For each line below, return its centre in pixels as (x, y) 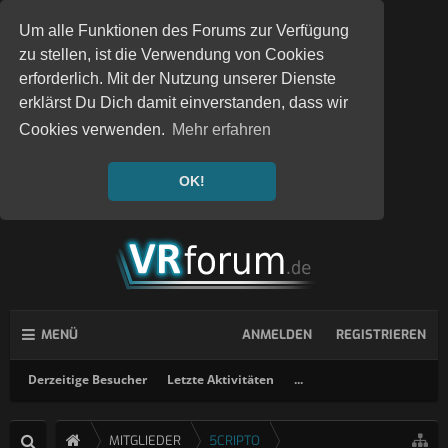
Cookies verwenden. (94, 130)
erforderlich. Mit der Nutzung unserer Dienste (178, 79)
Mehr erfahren (222, 130)
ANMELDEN (277, 334)
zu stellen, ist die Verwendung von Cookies (172, 55)
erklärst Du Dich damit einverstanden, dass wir (184, 103)
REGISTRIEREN (381, 334)
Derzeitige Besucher (87, 379)
